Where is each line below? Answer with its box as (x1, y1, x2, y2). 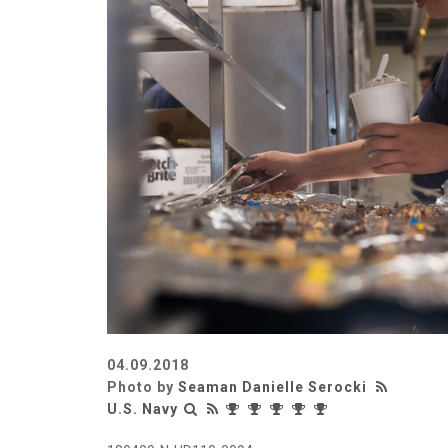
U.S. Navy (107, 401, 178, 418)
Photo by (107, 379, 178, 396)
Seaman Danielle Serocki (178, 379, 367, 396)
